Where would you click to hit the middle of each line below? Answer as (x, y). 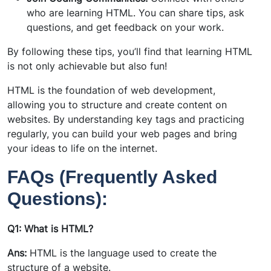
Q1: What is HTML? (50, 229)
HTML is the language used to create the (122, 253)
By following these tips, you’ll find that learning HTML (130, 51)
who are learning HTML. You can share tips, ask (135, 12)
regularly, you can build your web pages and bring (122, 133)
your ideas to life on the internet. (82, 148)
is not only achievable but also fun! (87, 66)
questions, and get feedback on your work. (125, 27)
